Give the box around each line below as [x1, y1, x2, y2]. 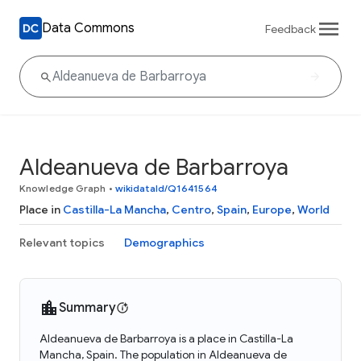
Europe [252, 202, 292, 217]
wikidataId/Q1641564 [114, 182, 218, 194]
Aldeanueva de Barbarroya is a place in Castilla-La [39, 331, 293, 346]
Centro [172, 202, 211, 217]
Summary [59, 300, 116, 316]
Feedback [265, 21, 316, 36]
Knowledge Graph [19, 182, 106, 194]
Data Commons [42, 19, 135, 36]
